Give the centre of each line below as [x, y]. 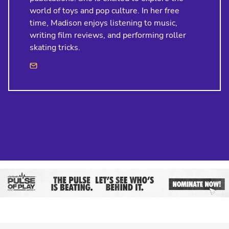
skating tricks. [55, 48]
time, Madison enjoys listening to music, [104, 23]
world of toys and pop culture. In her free [105, 11]
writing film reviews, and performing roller [108, 36]
